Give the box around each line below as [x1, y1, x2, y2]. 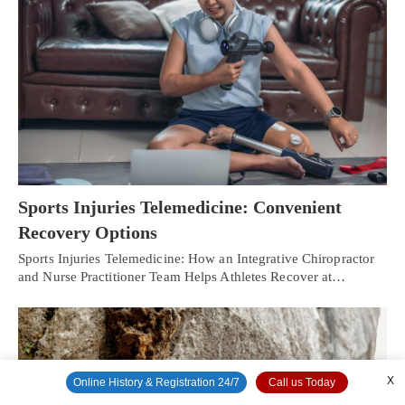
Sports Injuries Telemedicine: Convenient [18, 196, 342, 217]
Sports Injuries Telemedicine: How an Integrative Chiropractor [18, 250, 375, 266]
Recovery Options [18, 221, 157, 242]
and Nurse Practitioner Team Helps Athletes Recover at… [18, 268, 346, 284]
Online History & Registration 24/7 [73, 376, 240, 389]
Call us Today [268, 376, 335, 389]
